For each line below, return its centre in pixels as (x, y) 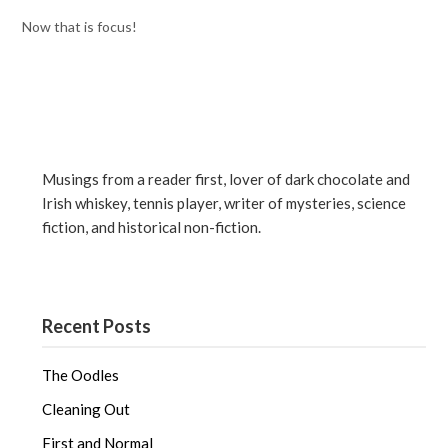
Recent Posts (97, 325)
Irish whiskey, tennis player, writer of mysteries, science (224, 203)
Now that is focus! (80, 26)
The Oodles (81, 374)
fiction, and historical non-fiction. (152, 227)
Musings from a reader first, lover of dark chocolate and (226, 179)
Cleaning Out (86, 408)
